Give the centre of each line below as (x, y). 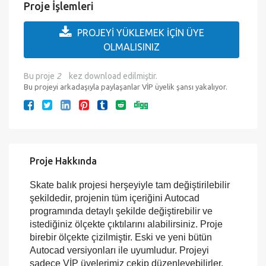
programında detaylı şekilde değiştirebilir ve (121, 252)
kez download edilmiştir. (113, 117)
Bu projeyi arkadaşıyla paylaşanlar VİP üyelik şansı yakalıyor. (126, 128)
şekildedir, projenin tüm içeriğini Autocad (115, 239)
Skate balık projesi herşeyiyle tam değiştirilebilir (130, 226)
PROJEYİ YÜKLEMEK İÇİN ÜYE (140, 74)
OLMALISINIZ (132, 88)
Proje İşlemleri (59, 47)
